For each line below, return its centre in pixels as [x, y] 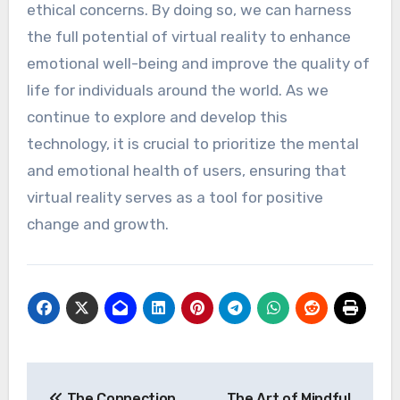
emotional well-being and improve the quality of [198, 63]
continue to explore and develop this [157, 117]
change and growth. [97, 224]
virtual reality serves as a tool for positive [175, 197]
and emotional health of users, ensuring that [186, 171]
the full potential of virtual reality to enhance [188, 37]
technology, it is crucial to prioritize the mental [192, 144]
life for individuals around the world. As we [177, 90]
